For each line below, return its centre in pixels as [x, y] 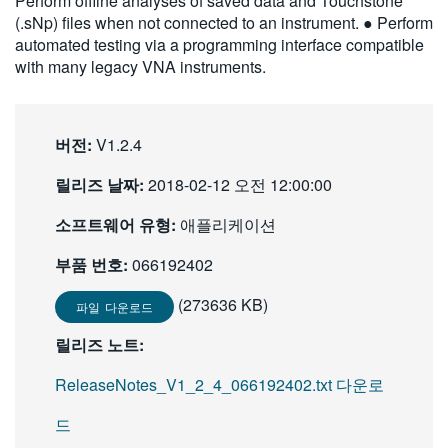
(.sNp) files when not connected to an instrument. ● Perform [224, 22]
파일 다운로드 [114, 306]
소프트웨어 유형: [115, 224]
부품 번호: [91, 264]
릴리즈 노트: [99, 344]
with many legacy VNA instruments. [140, 66]
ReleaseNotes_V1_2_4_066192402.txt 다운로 [219, 384]
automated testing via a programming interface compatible [219, 44]
